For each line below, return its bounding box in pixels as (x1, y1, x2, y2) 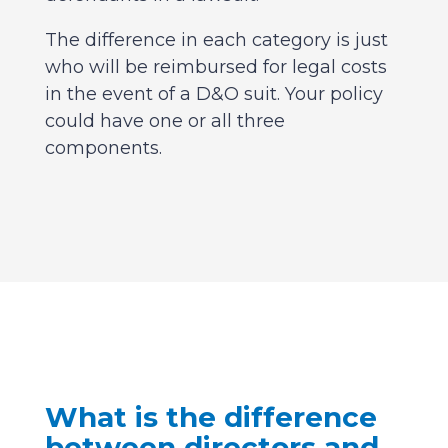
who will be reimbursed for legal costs (44, 56, 387, 79)
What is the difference (44, 400, 377, 435)
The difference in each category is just (44, 29, 388, 52)
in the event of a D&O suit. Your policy (44, 83, 383, 106)
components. (44, 137, 162, 160)
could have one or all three (44, 110, 285, 133)
